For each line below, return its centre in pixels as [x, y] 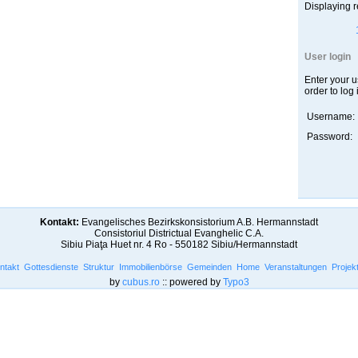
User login [327, 57]
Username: [330, 117]
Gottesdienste [51, 267]
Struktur [99, 267]
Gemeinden [209, 267]
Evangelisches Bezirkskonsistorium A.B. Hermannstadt [199, 222]
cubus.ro [141, 282]
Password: [329, 137]
